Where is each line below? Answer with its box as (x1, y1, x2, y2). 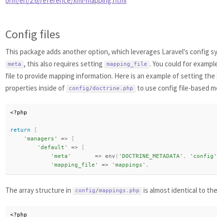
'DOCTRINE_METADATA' (119, 153, 183, 159)
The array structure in (5, 186, 73, 195)
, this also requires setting (24, 59, 104, 68)
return (10, 127, 31, 133)
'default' (37, 144, 68, 151)
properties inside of (5, 83, 66, 93)
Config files (5, 27, 60, 42)
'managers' (24, 136, 58, 142)
